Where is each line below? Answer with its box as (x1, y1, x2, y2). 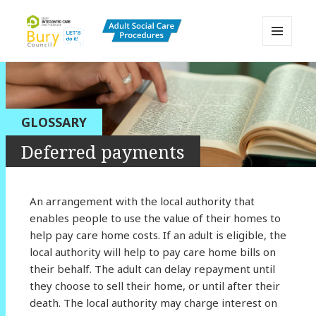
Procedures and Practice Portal (24, 80, 267, 102)
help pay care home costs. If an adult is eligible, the (29, 227, 286, 242)
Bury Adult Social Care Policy (24, 59, 248, 81)
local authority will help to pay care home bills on (29, 244, 276, 259)
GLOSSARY (21, 114, 87, 131)
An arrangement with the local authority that (29, 193, 255, 208)
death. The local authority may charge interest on (29, 295, 277, 310)
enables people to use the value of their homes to (29, 210, 281, 225)
